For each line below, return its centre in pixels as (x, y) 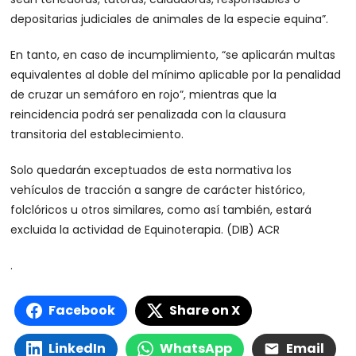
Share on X (205, 310)
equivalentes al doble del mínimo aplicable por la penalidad (176, 75)
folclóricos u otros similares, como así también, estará (161, 210)
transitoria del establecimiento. (97, 134)
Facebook (82, 310)
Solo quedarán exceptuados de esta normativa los (151, 170)
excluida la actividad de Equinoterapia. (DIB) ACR (145, 230)
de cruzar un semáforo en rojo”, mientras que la (144, 95)
